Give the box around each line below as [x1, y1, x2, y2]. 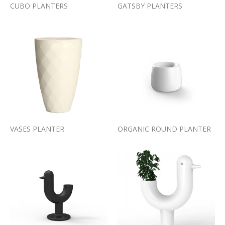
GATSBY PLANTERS [118, 1, 182, 11]
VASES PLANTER [10, 124, 64, 134]
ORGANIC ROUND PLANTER [118, 124, 211, 134]
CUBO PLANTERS [10, 1, 68, 11]
